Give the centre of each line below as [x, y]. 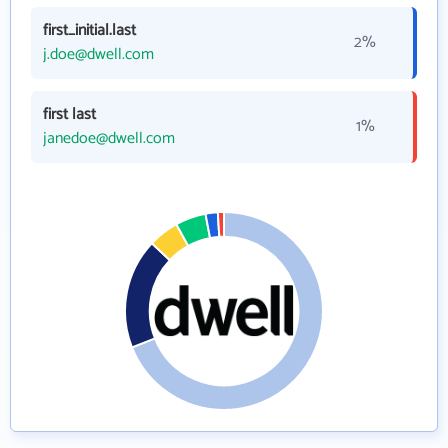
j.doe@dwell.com [98, 55]
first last [69, 115]
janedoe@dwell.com [109, 139]
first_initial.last [89, 31]
